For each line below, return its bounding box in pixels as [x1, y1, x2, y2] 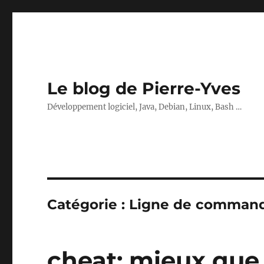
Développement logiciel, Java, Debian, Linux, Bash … [47, 102, 242, 112]
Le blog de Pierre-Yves [47, 78, 241, 98]
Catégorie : [47, 196, 130, 213]
